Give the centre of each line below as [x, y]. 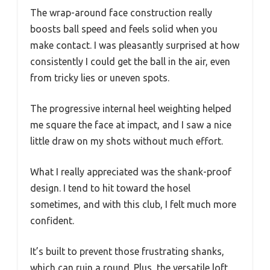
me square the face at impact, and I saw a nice [131, 124]
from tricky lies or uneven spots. [100, 77]
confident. [52, 220]
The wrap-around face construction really [121, 12]
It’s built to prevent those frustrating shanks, [127, 251]
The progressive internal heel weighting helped [131, 108]
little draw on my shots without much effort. [127, 141]
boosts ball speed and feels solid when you [124, 29]
